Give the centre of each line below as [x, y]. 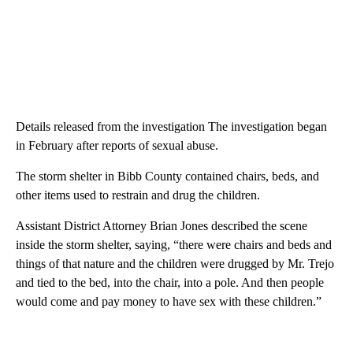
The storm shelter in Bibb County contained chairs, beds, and [167, 176]
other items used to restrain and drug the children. [138, 195]
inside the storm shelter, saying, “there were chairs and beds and [174, 245]
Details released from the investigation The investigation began [171, 127]
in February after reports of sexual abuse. [117, 146]
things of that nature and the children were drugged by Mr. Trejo [175, 264]
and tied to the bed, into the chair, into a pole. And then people [170, 283]
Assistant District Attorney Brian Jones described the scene [162, 226]
